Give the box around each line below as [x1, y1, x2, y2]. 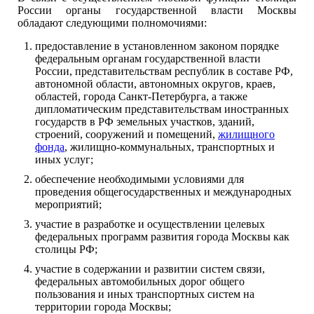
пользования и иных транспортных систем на [35, 288, 254, 300]
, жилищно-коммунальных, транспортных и [64, 141, 275, 153]
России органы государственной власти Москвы [18, 4, 296, 16]
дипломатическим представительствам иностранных [35, 103, 289, 115]
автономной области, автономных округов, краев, [35, 78, 275, 90]
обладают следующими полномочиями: [18, 17, 207, 29]
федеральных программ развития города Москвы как [35, 231, 289, 243]
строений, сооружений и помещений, [35, 128, 218, 140]
